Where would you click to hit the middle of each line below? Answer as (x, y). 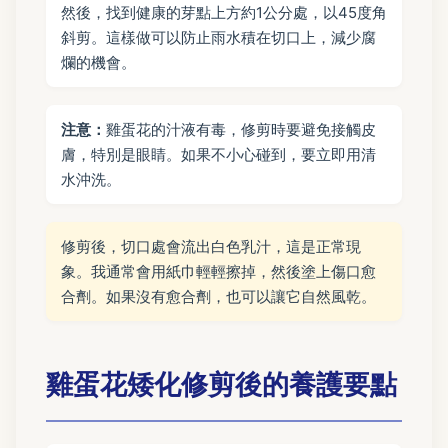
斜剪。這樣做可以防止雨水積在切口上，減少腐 (218, 38)
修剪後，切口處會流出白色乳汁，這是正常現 (211, 247)
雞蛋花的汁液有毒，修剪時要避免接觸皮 (241, 130)
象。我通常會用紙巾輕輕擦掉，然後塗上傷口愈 (218, 272)
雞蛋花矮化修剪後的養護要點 (221, 384)
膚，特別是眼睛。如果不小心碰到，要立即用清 (218, 155)
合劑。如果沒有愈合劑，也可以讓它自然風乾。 (218, 297)
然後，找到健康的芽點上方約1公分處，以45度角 (224, 13)
